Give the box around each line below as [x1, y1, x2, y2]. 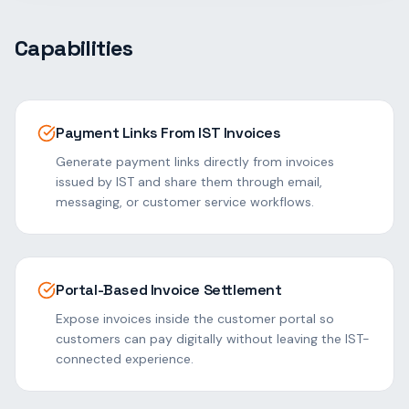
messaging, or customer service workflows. [56, 194, 314, 210]
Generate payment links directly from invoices [56, 153, 334, 170]
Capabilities [15, 34, 133, 62]
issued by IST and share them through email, [56, 173, 322, 190]
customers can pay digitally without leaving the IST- [56, 330, 370, 347]
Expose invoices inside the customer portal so [56, 310, 334, 327]
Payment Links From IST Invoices [56, 123, 281, 142]
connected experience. [56, 351, 194, 367]
